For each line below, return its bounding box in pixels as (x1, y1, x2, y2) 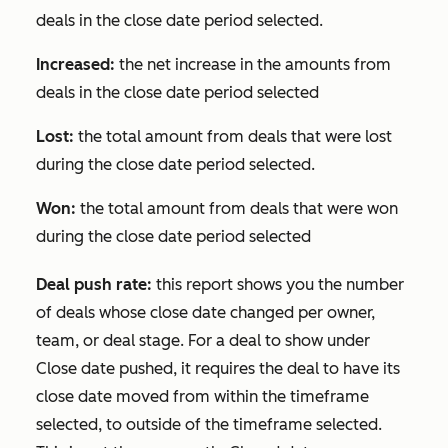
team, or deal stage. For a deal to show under (36, 331, 370, 351)
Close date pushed (36, 359, 173, 379)
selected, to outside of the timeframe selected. (36, 415, 382, 435)
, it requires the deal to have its (173, 359, 400, 379)
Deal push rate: (36, 275, 152, 295)
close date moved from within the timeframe (36, 387, 369, 407)
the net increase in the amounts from (115, 55, 391, 75)
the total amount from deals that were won (76, 199, 398, 219)
